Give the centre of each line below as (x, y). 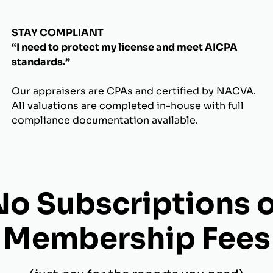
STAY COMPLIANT (57, 33)
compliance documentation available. (105, 120)
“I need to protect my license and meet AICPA (124, 47)
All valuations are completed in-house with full (127, 106)
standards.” (41, 62)
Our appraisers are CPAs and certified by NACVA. (133, 91)
